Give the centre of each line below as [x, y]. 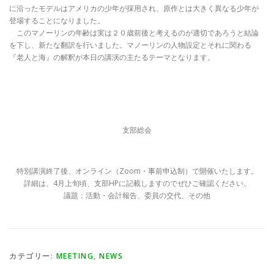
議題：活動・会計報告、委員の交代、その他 [137, 195]
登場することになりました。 [57, 20]
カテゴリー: [33, 256]
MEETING [75, 256]
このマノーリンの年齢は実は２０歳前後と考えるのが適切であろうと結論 [134, 32]
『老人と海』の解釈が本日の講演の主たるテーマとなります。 [112, 57]
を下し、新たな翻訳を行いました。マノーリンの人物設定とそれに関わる [130, 45]
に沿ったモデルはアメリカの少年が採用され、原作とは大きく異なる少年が [134, 8]
